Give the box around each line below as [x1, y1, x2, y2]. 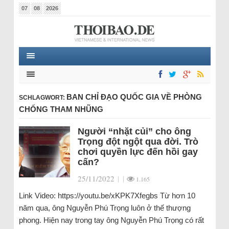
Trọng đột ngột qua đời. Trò [77, 136, 198, 147]
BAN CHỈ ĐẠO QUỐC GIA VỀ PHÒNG [66, 93, 202, 101]
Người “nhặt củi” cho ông [77, 126, 191, 136]
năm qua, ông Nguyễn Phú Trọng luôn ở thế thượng [18, 203, 191, 212]
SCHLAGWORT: [18, 94, 66, 101]
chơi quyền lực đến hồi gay [77, 147, 198, 157]
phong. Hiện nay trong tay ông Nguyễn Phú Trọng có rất [18, 216, 204, 224]
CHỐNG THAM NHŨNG [18, 105, 103, 113]
